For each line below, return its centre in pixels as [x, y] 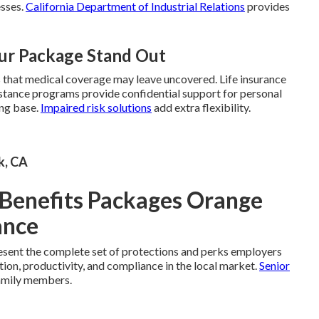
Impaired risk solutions [96, 107]
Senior [274, 265]
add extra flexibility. [201, 107]
